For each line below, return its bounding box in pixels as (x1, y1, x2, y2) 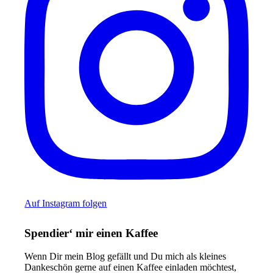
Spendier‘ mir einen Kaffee (24, 226, 158, 239)
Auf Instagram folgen (24, 198, 107, 209)
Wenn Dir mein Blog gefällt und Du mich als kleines (24, 251, 227, 262)
